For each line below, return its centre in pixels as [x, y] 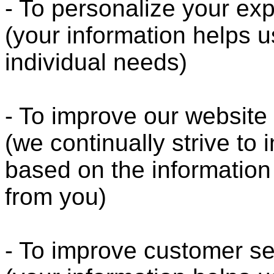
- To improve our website [136, 116]
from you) [56, 196]
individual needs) [96, 62]
